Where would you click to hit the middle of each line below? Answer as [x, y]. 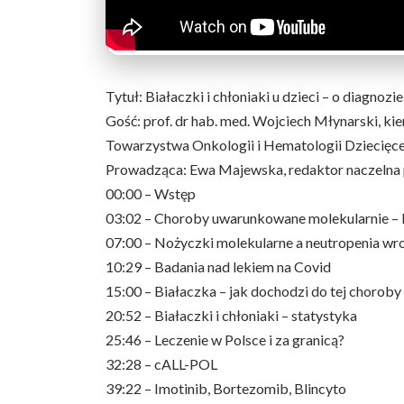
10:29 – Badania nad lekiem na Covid [218, 266]
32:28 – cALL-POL [161, 364]
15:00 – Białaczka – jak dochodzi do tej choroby [253, 291]
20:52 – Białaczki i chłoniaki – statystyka [231, 315]
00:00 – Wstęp [151, 193]
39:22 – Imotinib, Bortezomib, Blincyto [226, 388]
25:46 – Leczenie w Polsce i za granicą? [225, 340]
